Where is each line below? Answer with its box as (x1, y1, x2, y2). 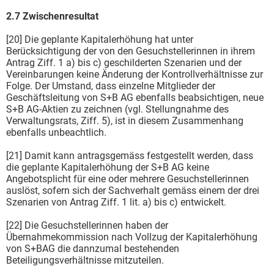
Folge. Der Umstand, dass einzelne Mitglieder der (6, 80, 215, 92)
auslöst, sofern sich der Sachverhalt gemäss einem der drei (6, 184, 259, 196)
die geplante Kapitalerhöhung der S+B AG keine (6, 161, 209, 173)
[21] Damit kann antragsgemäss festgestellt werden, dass (6, 149, 253, 161)
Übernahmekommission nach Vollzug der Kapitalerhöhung (6, 231, 257, 243)
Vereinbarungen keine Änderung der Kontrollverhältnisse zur (6, 68, 263, 80)
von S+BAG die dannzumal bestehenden (6, 242, 179, 254)
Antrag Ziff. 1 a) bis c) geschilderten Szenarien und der (6, 56, 242, 68)
